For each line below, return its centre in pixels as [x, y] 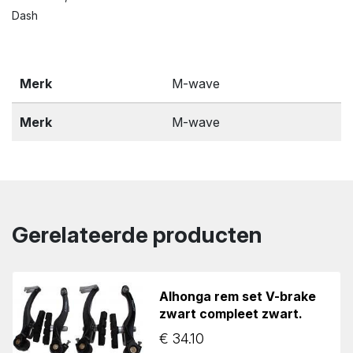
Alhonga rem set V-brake [238, 297]
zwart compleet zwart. [231, 314]
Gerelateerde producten [137, 234]
